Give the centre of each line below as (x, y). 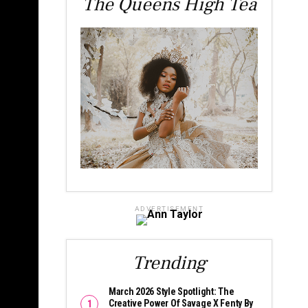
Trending (169, 263)
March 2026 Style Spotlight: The (172, 292)
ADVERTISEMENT (169, 209)
